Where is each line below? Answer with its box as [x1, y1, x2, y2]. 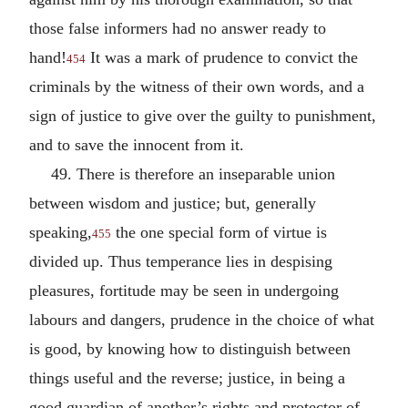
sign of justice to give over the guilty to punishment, [29, 106, 376, 125]
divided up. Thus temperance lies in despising [29, 251, 332, 270]
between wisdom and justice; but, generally [29, 193, 316, 212]
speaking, [29, 222, 92, 241]
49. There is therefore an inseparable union [51, 164, 335, 183]
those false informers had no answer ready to [29, 18, 326, 37]
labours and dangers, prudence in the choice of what [29, 310, 374, 329]
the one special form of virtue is [111, 222, 327, 241]
